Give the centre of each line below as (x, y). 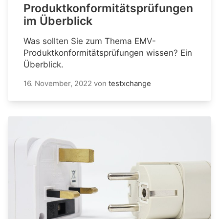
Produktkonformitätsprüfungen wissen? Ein (108, 53)
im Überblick (58, 21)
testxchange (130, 84)
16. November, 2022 (58, 84)
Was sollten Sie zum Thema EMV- (90, 41)
